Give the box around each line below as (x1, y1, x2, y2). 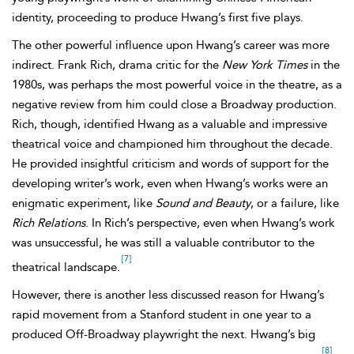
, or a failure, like (250, 196, 342, 210)
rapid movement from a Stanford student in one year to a (12, 307, 311, 322)
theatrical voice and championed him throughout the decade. (12, 137, 333, 151)
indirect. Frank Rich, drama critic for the (12, 58, 222, 72)
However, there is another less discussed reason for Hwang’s (12, 288, 324, 302)
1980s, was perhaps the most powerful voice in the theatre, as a (12, 77, 342, 92)
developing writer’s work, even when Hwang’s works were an (12, 176, 328, 190)
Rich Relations (12, 216, 85, 230)
